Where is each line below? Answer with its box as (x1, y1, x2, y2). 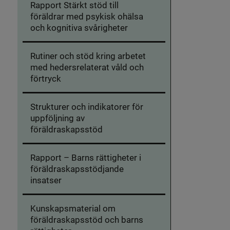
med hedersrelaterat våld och (30, 61, 144, 73)
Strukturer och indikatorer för (30, 100, 143, 112)
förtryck (30, 72, 61, 84)
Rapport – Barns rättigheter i (30, 151, 141, 163)
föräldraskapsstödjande (30, 162, 124, 175)
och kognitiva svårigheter (30, 21, 128, 33)
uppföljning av (30, 111, 85, 124)
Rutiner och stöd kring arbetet (30, 49, 146, 62)
